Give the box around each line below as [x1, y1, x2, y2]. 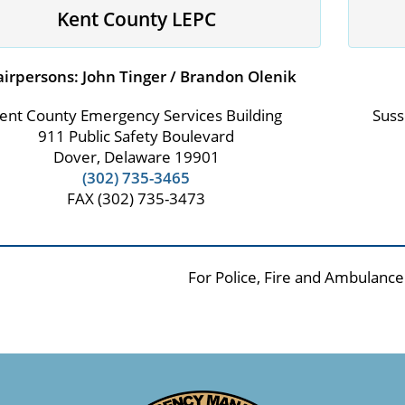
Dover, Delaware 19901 [52, 146, 220, 168]
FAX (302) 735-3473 [67, 188, 206, 210]
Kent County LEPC [56, 6, 216, 33]
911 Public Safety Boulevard [38, 126, 235, 147]
